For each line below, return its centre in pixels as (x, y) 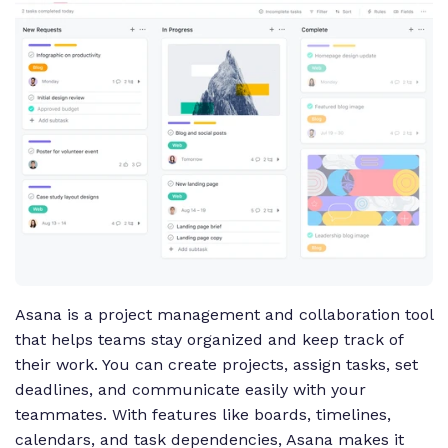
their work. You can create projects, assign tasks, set (216, 365)
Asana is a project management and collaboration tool (224, 315)
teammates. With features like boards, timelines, (203, 415)
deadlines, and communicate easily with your (190, 390)
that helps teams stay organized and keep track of (209, 340)
